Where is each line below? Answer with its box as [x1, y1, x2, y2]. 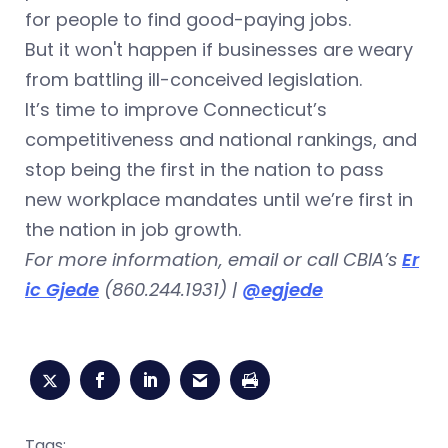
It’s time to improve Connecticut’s [25, 96, 327, 122]
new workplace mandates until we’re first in [25, 186, 413, 212]
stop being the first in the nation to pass [25, 156, 384, 182]
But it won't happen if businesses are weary [25, 36, 413, 62]
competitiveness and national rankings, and [25, 126, 417, 152]
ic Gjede [25, 276, 99, 302]
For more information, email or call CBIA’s [25, 246, 402, 272]
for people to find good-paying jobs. [25, 6, 351, 32]
